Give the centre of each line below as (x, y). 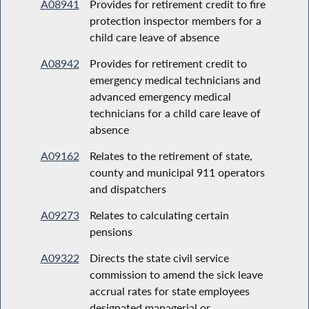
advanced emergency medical (160, 96)
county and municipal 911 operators (177, 172)
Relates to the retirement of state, (171, 155)
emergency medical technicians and (175, 79)
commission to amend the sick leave (176, 274)
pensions (111, 231)
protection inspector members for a (175, 20)
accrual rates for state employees (169, 290)
